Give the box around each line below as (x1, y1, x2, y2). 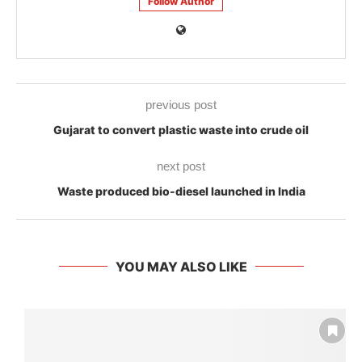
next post (157, 158, 205, 173)
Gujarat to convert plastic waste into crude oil (53, 122, 309, 137)
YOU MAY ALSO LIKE (115, 258, 247, 275)
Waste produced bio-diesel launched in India (57, 183, 305, 198)
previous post (145, 97, 217, 112)
